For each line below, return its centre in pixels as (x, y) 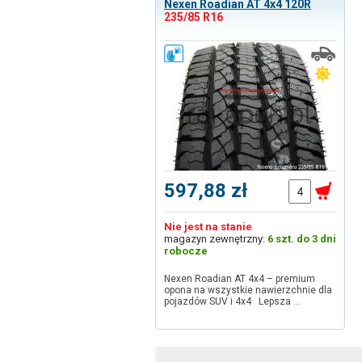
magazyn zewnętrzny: (216, 239)
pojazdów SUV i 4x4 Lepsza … (232, 301)
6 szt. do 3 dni (302, 239)
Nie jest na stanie (208, 227)
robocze (186, 251)
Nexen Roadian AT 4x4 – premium (240, 279)
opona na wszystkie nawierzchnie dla (248, 290)
